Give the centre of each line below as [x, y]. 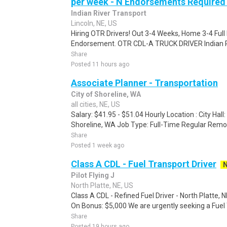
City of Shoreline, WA [106, 94]
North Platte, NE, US [102, 185]
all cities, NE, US [96, 104]
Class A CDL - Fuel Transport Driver [144, 164]
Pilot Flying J [93, 175]
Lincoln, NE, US [94, 23]
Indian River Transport [109, 13]
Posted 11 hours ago [100, 64]
